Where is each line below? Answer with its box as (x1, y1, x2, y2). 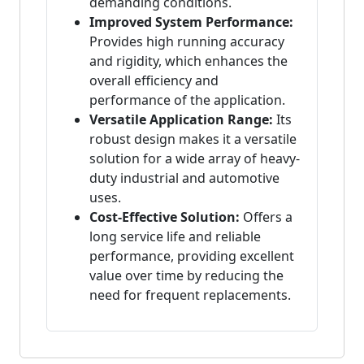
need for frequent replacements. (89, 286, 291, 305)
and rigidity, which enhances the (89, 52, 288, 71)
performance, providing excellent (89, 247, 294, 266)
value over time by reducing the (89, 266, 284, 285)
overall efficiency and (89, 71, 219, 90)
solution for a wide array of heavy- (89, 149, 300, 168)
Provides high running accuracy (89, 32, 284, 51)
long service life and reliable (89, 227, 261, 246)
